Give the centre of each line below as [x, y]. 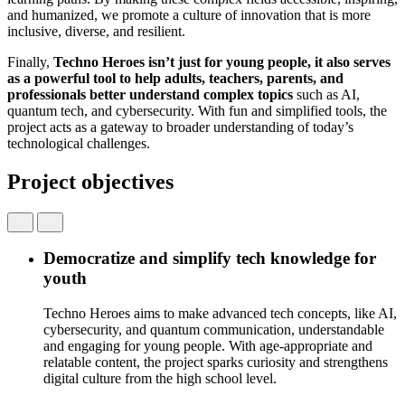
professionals [47, 94]
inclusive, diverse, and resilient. [96, 31]
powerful [62, 78]
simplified [304, 110]
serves [370, 61]
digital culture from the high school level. [160, 379]
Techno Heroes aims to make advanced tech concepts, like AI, [220, 314]
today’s [333, 127]
